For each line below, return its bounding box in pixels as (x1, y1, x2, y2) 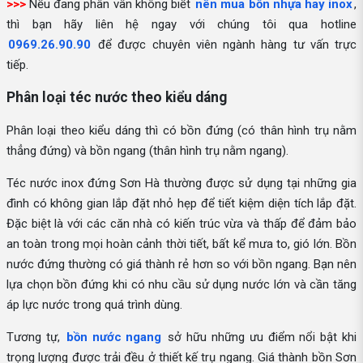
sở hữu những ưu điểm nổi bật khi (163, 329, 357, 344)
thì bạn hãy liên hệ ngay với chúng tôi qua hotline (6, 16, 357, 32)
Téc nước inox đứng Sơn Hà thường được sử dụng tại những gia (6, 175, 357, 190)
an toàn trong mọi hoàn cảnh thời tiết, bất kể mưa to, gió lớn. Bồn (6, 236, 357, 251)
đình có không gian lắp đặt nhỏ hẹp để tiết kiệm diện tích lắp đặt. (6, 195, 357, 211)
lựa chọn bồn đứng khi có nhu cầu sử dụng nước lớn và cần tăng (6, 276, 357, 292)
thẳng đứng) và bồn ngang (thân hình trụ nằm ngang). (6, 143, 288, 158)
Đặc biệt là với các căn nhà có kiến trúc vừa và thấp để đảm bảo (6, 216, 357, 231)
